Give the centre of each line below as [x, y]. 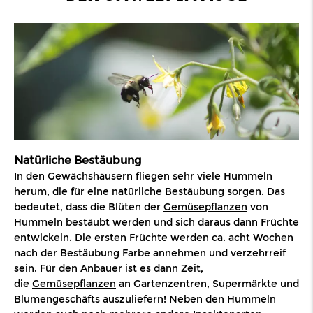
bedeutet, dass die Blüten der [89, 206]
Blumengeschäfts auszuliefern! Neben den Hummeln [145, 299]
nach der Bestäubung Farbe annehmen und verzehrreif [150, 253]
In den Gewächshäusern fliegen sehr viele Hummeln [143, 176]
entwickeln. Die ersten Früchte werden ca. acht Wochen [154, 237]
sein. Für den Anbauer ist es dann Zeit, [109, 268]
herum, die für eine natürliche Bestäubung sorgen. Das [150, 191]
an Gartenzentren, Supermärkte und [208, 283]
